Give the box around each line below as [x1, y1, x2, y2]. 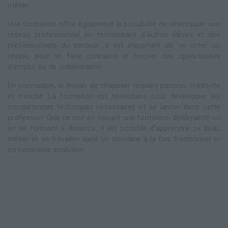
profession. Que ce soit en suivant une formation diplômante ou [8, 113, 220, 122]
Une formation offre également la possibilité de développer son [8, 19, 220, 28]
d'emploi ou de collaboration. [8, 62, 104, 71]
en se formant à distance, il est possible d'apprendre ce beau [8, 124, 220, 133]
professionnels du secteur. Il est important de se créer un [8, 41, 220, 50]
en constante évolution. [8, 145, 85, 154]
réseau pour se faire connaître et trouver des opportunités [8, 51, 220, 61]
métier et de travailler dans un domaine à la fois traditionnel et [8, 134, 220, 144]
